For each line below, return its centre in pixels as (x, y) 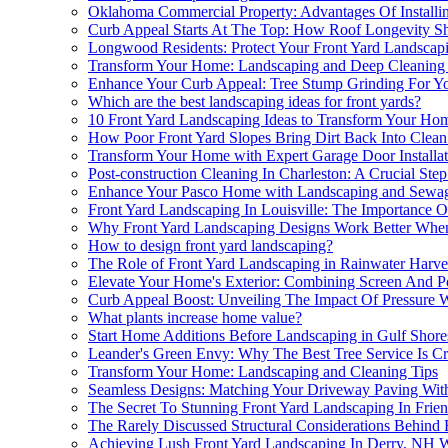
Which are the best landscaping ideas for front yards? (254, 101)
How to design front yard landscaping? (210, 245)
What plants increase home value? (195, 317)
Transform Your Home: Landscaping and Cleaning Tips (263, 371)
